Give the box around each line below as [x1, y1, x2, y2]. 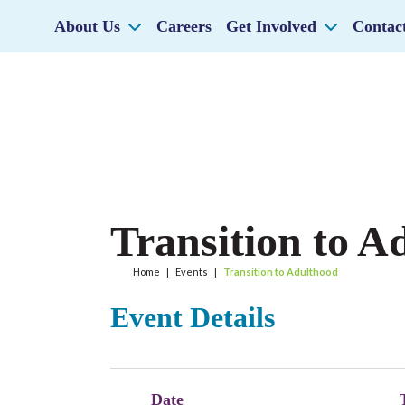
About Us [54, 17, 120, 35]
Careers [156, 17, 212, 35]
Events [175, 266, 208, 278]
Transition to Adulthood [223, 266, 338, 278]
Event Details [110, 301, 275, 334]
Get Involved [226, 17, 316, 35]
